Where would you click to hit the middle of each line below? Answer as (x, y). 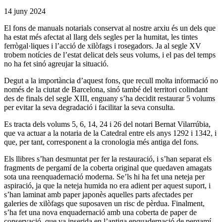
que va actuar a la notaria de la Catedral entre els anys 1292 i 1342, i (110, 133)
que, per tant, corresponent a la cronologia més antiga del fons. (101, 142)
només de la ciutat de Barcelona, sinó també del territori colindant (106, 89)
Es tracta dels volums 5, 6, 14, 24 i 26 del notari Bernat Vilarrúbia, (107, 124)
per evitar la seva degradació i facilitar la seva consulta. (89, 107)
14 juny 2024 (25, 11)
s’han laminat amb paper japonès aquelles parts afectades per (98, 194)
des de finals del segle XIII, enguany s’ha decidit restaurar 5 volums (110, 98)
